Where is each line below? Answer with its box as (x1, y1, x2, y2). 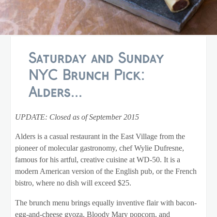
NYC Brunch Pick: (28, 69, 145, 83)
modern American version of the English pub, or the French (15, 167, 197, 176)
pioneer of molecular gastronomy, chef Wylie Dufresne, (15, 144, 184, 153)
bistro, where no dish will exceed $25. (15, 179, 131, 188)
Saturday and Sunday (28, 52, 164, 66)
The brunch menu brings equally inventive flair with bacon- (15, 198, 197, 207)
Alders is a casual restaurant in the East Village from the (15, 132, 185, 141)
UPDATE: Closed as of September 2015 (15, 113, 139, 122)
